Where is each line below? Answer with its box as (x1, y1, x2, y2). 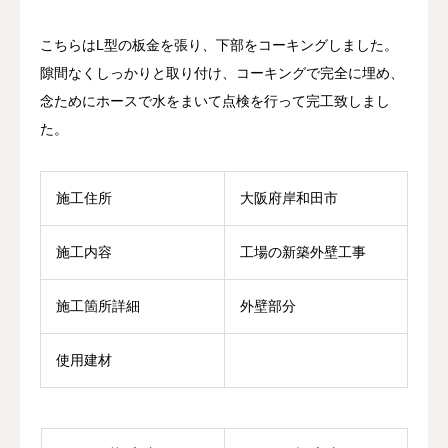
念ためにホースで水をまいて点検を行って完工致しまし (40, 92, 390, 109)
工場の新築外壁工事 (240, 243, 366, 260)
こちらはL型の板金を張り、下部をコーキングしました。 (40, 36, 398, 53)
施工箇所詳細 (56, 297, 140, 314)
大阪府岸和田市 (240, 189, 338, 206)
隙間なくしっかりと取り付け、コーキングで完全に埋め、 (40, 64, 404, 81)
